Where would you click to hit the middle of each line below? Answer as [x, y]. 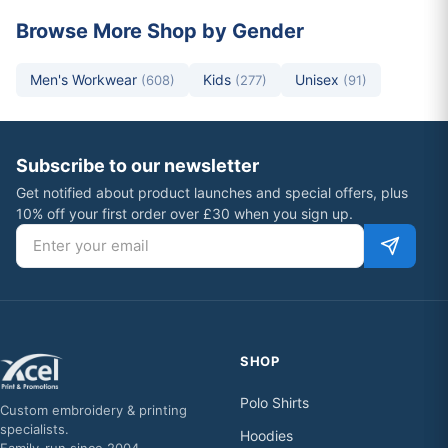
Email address [61, 233]
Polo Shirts [274, 402]
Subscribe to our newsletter [137, 165]
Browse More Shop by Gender [160, 30]
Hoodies [266, 435]
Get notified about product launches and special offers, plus [212, 192]
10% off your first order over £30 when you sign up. [184, 213]
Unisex [319, 79]
